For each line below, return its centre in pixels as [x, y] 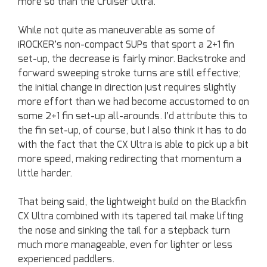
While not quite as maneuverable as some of [117, 30]
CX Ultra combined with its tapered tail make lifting [131, 216]
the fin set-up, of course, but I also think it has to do [132, 130]
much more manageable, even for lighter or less [125, 245]
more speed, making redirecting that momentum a [130, 159]
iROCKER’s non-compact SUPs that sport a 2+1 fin [126, 44]
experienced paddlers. [66, 259]
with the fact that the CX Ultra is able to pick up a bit [133, 145]
